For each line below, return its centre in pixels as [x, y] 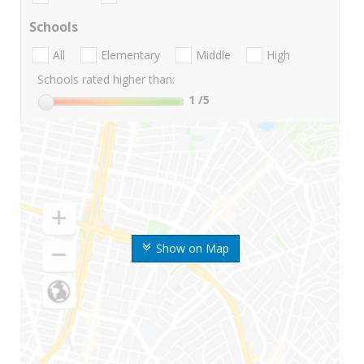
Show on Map [192, 249]
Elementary [130, 55]
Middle [213, 55]
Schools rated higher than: [106, 80]
